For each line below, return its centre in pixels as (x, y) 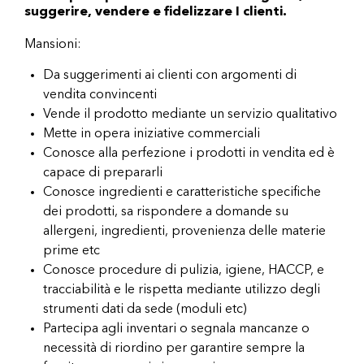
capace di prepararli (103, 173)
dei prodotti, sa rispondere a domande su (166, 212)
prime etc (71, 251)
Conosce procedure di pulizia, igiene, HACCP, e (184, 271)
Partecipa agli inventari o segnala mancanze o (176, 329)
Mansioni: (53, 45)
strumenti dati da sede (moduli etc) (145, 310)
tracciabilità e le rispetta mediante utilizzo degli (182, 290)
